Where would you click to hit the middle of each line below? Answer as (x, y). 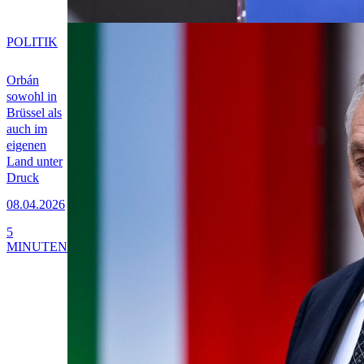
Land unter (35, 162)
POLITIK (32, 42)
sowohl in (32, 97)
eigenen (26, 145)
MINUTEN (37, 246)
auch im (27, 129)
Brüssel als (34, 113)
